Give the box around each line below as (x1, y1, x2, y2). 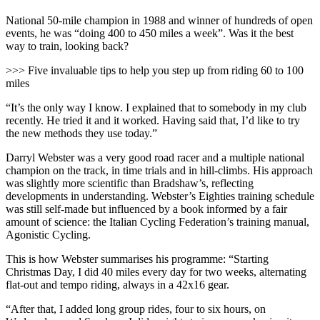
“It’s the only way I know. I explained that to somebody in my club (6, 101, 306, 114)
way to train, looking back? (6, 39, 129, 52)
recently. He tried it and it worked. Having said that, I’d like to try (6, 114, 300, 126)
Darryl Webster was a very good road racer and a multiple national (6, 151, 304, 164)
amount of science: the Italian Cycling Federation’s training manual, (6, 215, 309, 228)
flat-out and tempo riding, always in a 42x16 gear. (6, 278, 229, 291)
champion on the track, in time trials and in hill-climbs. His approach (6, 164, 313, 176)
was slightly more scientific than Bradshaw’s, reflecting (6, 176, 254, 189)
